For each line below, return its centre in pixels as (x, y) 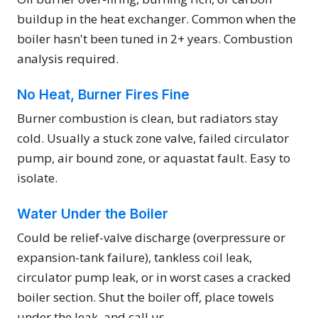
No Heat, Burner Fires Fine (103, 94)
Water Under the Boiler (93, 213)
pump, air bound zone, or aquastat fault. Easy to (154, 158)
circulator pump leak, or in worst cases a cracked (154, 277)
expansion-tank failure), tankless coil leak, (135, 257)
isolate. (37, 177)
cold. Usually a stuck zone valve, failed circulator (153, 138)
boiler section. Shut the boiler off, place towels (146, 297)
